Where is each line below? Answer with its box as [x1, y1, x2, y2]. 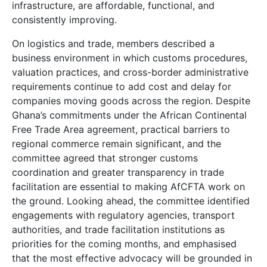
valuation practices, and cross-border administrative [12, 66, 249, 79]
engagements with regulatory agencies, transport [12, 209, 235, 222]
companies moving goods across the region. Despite [12, 95, 250, 107]
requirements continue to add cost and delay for [12, 80, 231, 93]
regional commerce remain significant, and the [12, 138, 221, 150]
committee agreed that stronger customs [12, 152, 198, 164]
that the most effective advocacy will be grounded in [12, 252, 252, 265]
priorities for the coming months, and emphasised [12, 238, 237, 250]
